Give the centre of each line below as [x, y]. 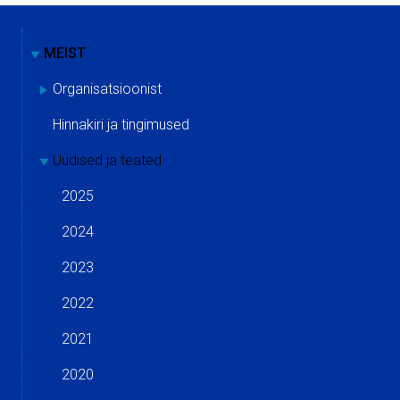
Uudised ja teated [107, 161]
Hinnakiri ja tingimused [121, 125]
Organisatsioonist [107, 89]
